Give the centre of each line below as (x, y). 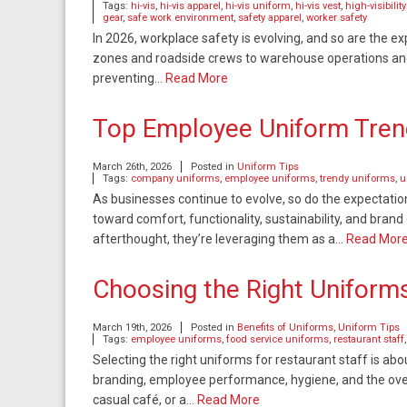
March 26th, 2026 (132, 167)
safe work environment (180, 18)
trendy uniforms (357, 179)
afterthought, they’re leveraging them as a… (219, 239)
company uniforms (175, 179)
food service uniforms (278, 339)
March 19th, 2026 (132, 328)
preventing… (129, 78)
